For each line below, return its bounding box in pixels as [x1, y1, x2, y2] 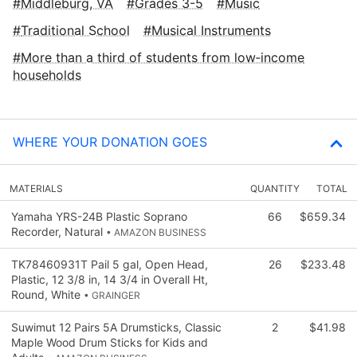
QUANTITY [250, 182, 300, 194]
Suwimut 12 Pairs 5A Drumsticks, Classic [11, 320, 222, 334]
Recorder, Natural [11, 224, 106, 238]
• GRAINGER [84, 288, 140, 301]
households [13, 66, 81, 83]
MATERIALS [10, 182, 63, 194]
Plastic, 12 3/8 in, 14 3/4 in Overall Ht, [11, 272, 208, 286]
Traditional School [21, 22, 130, 38]
